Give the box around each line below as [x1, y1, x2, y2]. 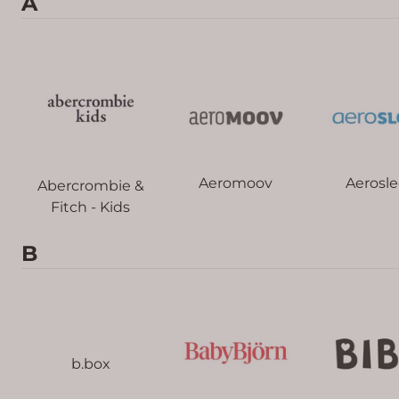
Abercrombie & [37, 176, 144, 194]
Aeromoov [199, 174, 273, 191]
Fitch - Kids [51, 198, 130, 216]
